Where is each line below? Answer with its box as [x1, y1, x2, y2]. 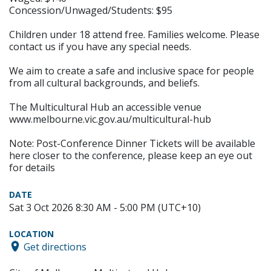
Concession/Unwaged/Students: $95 [9, 3, 172, 17]
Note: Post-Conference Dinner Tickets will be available [9, 136, 255, 150]
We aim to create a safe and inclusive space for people [9, 64, 254, 77]
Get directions [24, 240, 87, 253]
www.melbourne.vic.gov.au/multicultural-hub [9, 112, 211, 126]
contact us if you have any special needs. [9, 39, 191, 53]
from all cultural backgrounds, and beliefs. [9, 76, 200, 90]
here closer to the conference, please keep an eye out [9, 148, 252, 162]
